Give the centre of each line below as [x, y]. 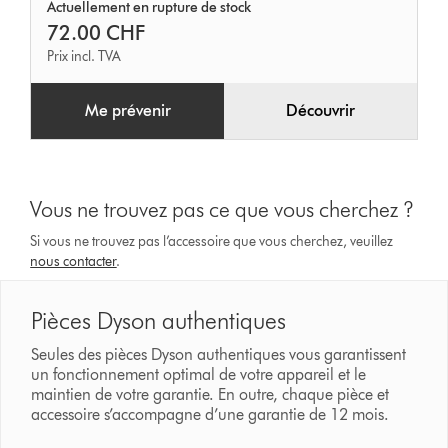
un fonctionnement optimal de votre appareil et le [199, 375]
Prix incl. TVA [84, 57]
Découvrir [320, 111]
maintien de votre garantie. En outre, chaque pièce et [210, 395]
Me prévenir [127, 111]
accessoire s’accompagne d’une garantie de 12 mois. [212, 415]
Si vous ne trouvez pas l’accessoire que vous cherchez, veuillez [212, 242]
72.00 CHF [96, 33]
